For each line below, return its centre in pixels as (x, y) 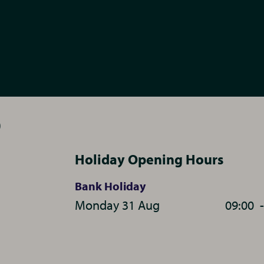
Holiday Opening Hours (149, 159)
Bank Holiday (110, 186)
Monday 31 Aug (117, 205)
